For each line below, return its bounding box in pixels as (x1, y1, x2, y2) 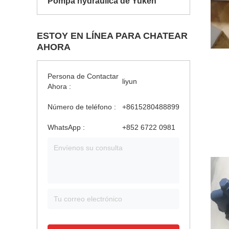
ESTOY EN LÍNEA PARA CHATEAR (37, 31, 188, 41)
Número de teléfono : (48, 103, 116, 111)
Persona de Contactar (48, 72, 119, 80)
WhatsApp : (48, 123, 85, 131)
